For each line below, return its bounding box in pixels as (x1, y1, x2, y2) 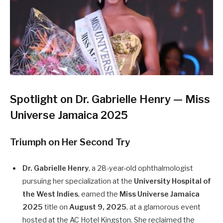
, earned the (78, 189, 119, 199)
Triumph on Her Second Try (10, 136, 130, 148)
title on (43, 202, 69, 212)
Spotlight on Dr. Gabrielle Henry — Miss (10, 93, 210, 106)
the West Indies (22, 189, 78, 199)
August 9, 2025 (69, 202, 126, 212)
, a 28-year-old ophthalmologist (89, 163, 193, 173)
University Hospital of (134, 176, 211, 186)
